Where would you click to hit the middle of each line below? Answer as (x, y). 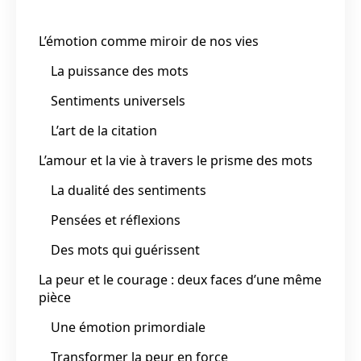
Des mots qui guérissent (125, 249)
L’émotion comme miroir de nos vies (149, 41)
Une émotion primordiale (128, 327)
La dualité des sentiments (129, 190)
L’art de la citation (104, 130)
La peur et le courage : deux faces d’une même (180, 279)
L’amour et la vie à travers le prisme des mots (176, 160)
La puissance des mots (120, 71)
